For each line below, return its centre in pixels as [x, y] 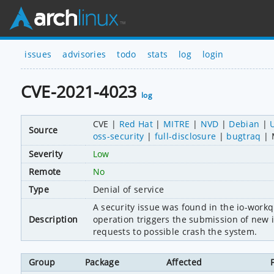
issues [38, 54]
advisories [84, 54]
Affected [184, 262]
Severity [46, 154]
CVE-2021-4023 [81, 92]
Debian [244, 124]
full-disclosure [185, 136]
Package [102, 262]
